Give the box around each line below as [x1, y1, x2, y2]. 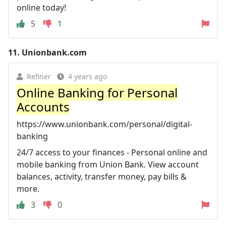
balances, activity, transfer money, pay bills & [17, 171, 187, 182]
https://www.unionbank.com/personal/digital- [17, 118, 192, 130]
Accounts [17, 98, 70, 115]
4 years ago [68, 71, 107, 81]
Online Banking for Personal [17, 84, 178, 101]
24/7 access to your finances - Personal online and [17, 146, 207, 158]
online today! [17, 2, 66, 13]
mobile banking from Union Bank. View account [17, 158, 199, 170]
